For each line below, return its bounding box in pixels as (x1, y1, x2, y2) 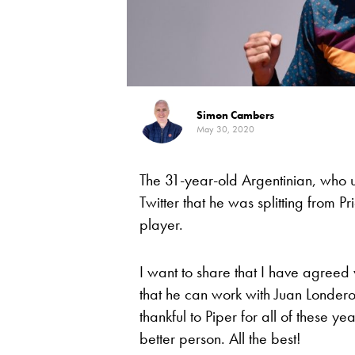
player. (139, 213, 183, 235)
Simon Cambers (197, 107, 274, 122)
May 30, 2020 (197, 122, 254, 136)
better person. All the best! (139, 327, 301, 349)
